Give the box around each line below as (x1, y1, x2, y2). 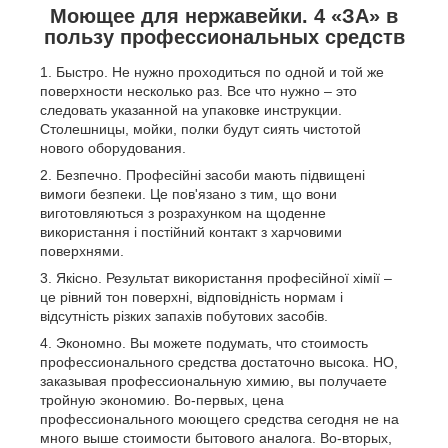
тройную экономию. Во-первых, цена (40, 392, 284, 409)
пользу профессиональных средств (43, 25, 405, 48)
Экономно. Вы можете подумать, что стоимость (56, 335, 368, 352)
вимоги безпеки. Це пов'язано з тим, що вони (40, 186, 337, 203)
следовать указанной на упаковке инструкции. (40, 102, 342, 119)
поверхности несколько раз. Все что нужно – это (40, 83, 357, 100)
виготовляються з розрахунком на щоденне (40, 205, 326, 222)
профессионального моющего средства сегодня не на (40, 411, 399, 428)
